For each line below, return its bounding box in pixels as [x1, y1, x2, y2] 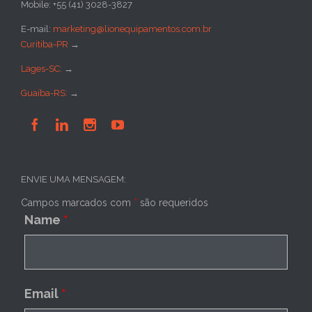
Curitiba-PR [21, 39, 68, 50]
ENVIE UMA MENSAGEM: [21, 174, 126, 185]
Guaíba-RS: [21, 88, 70, 99]
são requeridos [137, 197, 208, 209]
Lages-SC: [21, 63, 64, 75]
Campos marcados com [21, 197, 134, 209]
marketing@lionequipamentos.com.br [53, 24, 212, 35]
